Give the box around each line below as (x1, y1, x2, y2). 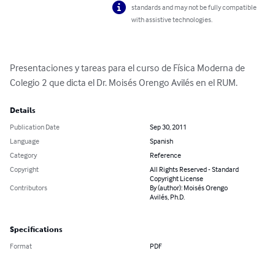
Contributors (10, 183, 47, 193)
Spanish (150, 136, 173, 146)
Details (10, 106, 36, 115)
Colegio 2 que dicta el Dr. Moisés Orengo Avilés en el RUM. (10, 76, 238, 89)
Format (10, 241, 32, 251)
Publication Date (10, 122, 60, 132)
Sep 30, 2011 (150, 122, 187, 132)
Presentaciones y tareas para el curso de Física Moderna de (10, 61, 247, 74)
